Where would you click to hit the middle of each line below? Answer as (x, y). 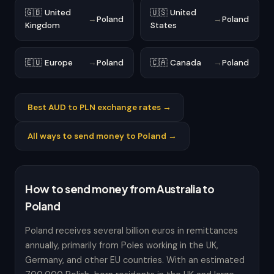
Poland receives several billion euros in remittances (131, 231)
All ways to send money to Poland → (102, 136)
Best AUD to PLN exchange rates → (99, 107)
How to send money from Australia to (120, 189)
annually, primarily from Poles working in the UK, (122, 245)
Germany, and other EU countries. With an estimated (135, 260)
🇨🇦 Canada (176, 63)
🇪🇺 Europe (49, 63)
